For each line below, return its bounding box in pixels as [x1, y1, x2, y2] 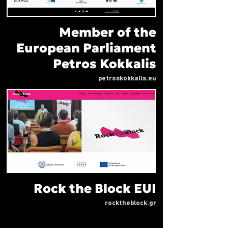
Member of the [59, 24, 156, 40]
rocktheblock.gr [105, 199, 156, 207]
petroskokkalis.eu [98, 75, 156, 82]
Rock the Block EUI [34, 180, 156, 196]
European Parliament [16, 40, 156, 56]
